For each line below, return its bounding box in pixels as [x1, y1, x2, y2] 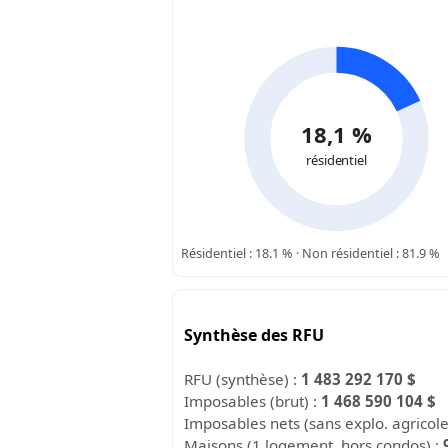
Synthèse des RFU [184, 323, 325, 346]
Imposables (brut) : [184, 390, 322, 411]
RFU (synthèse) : [184, 368, 302, 389]
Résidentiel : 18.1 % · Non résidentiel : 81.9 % [181, 243, 440, 262]
